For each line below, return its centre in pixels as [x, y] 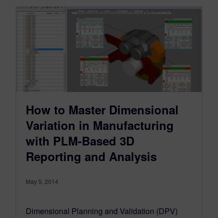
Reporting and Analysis [91, 156]
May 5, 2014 [42, 181]
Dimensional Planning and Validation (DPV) [102, 211]
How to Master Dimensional [102, 109]
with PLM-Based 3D [80, 140]
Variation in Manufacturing [100, 125]
